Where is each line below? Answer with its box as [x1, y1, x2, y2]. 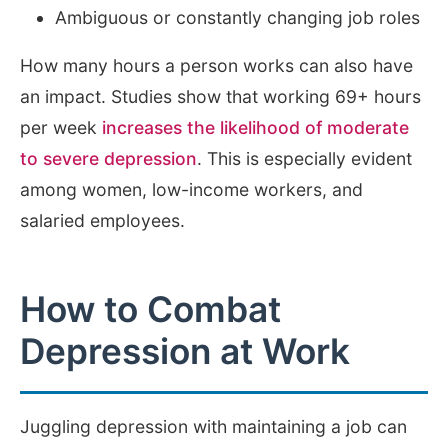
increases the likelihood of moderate [102, 117, 409, 139]
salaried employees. [20, 210, 185, 232]
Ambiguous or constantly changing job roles [55, 6, 421, 28]
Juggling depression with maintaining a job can [20, 416, 407, 438]
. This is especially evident [197, 148, 412, 170]
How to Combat [20, 288, 281, 332]
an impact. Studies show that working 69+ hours [20, 86, 421, 108]
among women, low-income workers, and [20, 179, 363, 201]
